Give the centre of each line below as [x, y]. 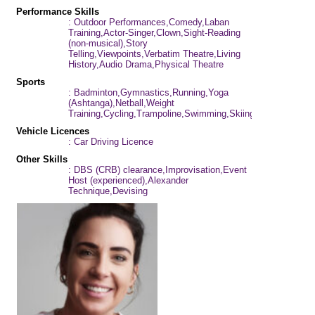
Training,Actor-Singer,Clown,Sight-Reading [154, 33]
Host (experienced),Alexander [128, 180]
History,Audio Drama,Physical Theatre [146, 64]
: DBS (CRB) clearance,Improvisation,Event [157, 170]
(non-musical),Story [108, 43]
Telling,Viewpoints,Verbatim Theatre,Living [154, 54]
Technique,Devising [108, 191]
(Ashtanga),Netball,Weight [121, 103]
